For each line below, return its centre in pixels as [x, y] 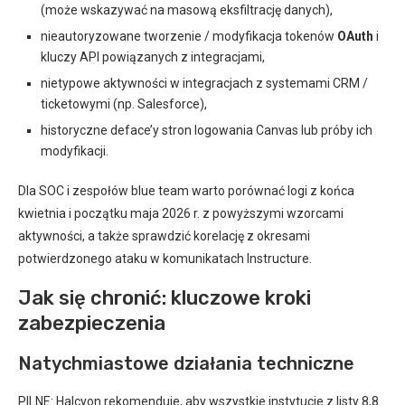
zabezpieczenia [92, 323]
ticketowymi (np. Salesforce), [124, 104]
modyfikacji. [75, 151]
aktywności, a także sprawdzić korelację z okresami [164, 236]
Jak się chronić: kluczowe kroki [165, 298]
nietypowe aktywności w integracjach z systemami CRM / [204, 83]
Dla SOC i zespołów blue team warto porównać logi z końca [186, 191]
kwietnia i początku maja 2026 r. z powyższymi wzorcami [181, 213]
